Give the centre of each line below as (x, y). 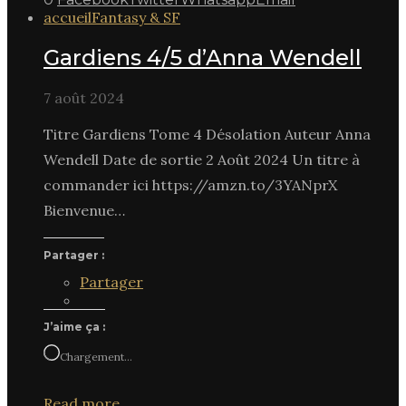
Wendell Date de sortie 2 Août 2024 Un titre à (202, 159)
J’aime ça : (74, 326)
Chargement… (96, 356)
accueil (68, 17)
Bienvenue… (84, 210)
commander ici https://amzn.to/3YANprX (190, 184)
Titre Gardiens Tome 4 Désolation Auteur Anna (207, 134)
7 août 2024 (84, 97)
